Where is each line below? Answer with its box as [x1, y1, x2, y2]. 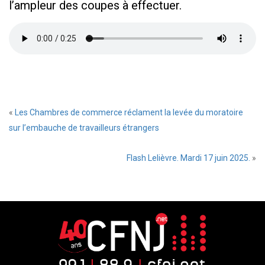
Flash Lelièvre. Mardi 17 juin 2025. [127, 153, 250, 163]
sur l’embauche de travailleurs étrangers [9, 123, 159, 133]
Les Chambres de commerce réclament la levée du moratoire [15, 108, 243, 118]
